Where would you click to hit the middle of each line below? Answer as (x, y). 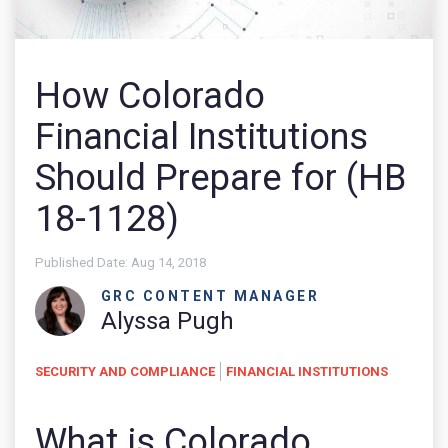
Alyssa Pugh (167, 321)
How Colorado (150, 95)
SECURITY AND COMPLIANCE (125, 371)
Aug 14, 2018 (167, 262)
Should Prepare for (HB (220, 177)
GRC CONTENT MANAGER (210, 296)
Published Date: (81, 262)
